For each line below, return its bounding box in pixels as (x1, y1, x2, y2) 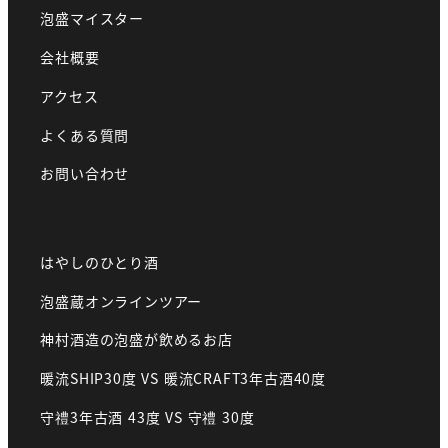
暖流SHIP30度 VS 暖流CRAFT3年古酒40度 (40, 368, 326, 389)
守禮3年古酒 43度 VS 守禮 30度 (40, 407, 255, 428)
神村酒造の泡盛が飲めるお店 (40, 329, 233, 350)
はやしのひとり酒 (40, 251, 159, 272)
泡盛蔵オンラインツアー (40, 290, 203, 311)
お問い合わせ (40, 163, 130, 184)
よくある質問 (40, 124, 130, 145)
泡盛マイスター (40, 8, 144, 29)
